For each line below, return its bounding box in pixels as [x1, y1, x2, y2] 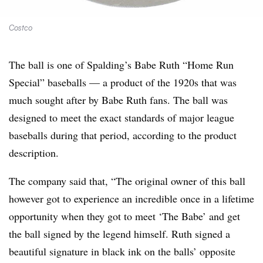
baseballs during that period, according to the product [9, 128, 237, 142]
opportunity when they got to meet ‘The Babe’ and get [9, 209, 240, 223]
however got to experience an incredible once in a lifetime [9, 191, 254, 205]
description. [9, 146, 59, 160]
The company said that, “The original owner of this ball [9, 174, 245, 188]
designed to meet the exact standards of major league [9, 110, 234, 124]
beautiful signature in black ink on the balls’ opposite [9, 244, 235, 258]
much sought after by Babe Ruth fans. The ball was [9, 93, 228, 107]
